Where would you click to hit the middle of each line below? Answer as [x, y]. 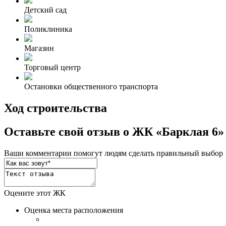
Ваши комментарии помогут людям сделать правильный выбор [114, 153]
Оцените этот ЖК [35, 193]
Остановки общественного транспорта [91, 87]
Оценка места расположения [74, 210]
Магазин [39, 48]
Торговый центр [52, 68]
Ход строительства [55, 108]
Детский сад [45, 10]
